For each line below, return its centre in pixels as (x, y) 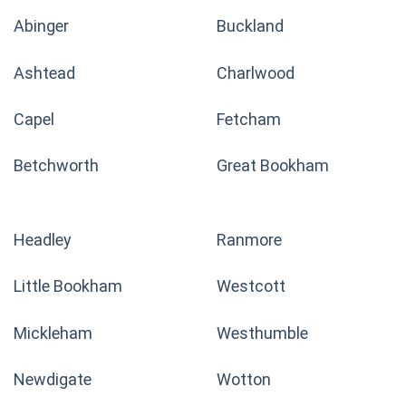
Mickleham (53, 333)
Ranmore (249, 239)
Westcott (251, 286)
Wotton (244, 379)
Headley (43, 239)
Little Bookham (68, 286)
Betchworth (56, 166)
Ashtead (44, 72)
